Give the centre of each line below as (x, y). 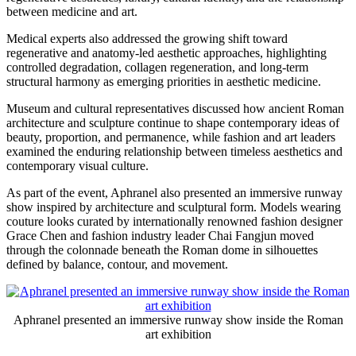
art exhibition (178, 335)
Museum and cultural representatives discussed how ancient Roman (175, 109)
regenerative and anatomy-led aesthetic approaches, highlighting (166, 53)
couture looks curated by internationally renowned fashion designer (174, 222)
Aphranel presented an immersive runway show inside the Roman (178, 320)
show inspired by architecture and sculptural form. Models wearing (174, 207)
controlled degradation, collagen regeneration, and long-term (157, 68)
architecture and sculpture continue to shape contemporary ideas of (173, 123)
